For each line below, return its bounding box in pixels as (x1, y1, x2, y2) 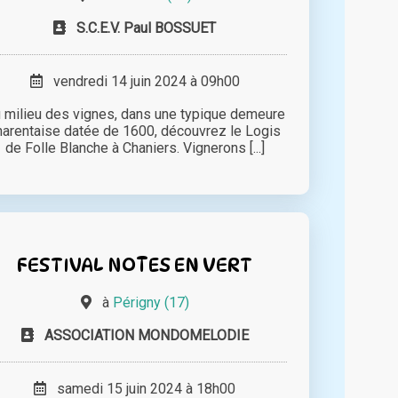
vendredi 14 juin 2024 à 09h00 (42, 72, 240, 90)
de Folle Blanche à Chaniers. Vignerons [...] (4, 139, 265, 156)
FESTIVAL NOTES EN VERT (17, 251, 253, 276)
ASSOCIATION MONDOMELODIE (44, 326, 249, 344)
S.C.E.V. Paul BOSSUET (76, 19, 217, 36)
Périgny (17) (112, 293, 189, 311)
